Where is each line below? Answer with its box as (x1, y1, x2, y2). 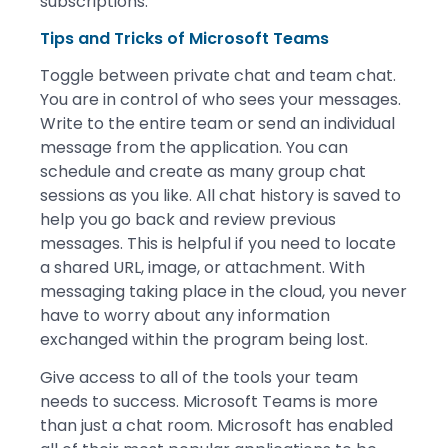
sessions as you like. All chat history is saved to (40, 183, 401, 207)
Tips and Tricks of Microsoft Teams (40, 26, 329, 50)
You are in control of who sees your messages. (40, 87, 401, 111)
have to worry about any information (40, 303, 330, 327)
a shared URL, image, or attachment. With (40, 255, 365, 279)
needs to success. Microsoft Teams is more (40, 390, 378, 414)
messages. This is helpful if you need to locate (40, 231, 396, 255)
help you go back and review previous (40, 207, 336, 231)
